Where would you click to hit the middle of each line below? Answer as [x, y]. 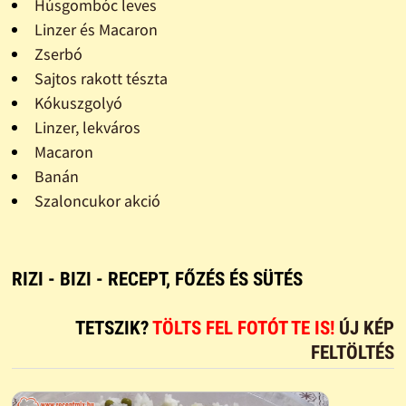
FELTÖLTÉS [353, 352]
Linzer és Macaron [96, 29]
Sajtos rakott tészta [101, 78]
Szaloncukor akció [97, 200]
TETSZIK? [114, 328]
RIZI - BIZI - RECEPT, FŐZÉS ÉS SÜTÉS [157, 279]
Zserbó [58, 53]
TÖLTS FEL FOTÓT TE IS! [246, 328]
